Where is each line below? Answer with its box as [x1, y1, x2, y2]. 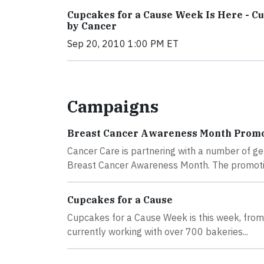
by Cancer [67, 20, 117, 32]
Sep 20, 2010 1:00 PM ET [67, 38, 179, 49]
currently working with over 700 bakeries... [67, 226, 248, 237]
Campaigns [67, 95, 159, 117]
